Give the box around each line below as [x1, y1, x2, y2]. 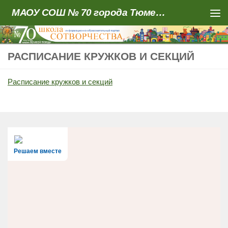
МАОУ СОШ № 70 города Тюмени [155, 7, 165, 18]
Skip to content [14, 10, 72, 18]
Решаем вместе [14, 148, 62, 155]
